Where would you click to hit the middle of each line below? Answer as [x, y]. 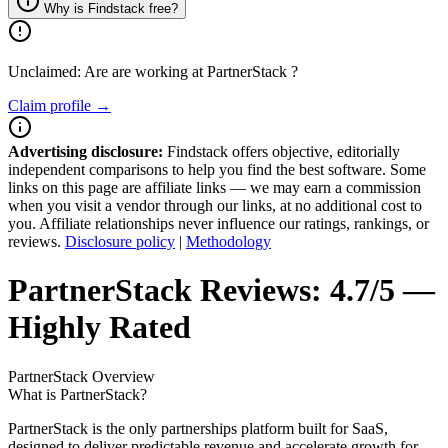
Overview [121, 376]
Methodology [228, 241]
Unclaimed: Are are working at [107, 71]
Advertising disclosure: [85, 151]
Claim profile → [59, 105]
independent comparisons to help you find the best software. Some [217, 169]
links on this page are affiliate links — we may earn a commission [214, 187]
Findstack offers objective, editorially [281, 151]
